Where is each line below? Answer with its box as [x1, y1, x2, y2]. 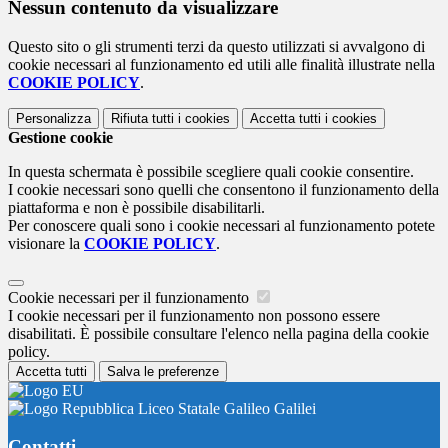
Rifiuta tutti [111, 110, 174, 126]
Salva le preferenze [107, 363, 219, 379]
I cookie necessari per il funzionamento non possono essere [8, 306, 380, 324]
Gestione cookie [8, 128, 113, 146]
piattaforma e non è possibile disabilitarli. [8, 198, 265, 216]
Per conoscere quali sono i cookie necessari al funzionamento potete [8, 216, 435, 234]
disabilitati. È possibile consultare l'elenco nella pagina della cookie [8, 324, 429, 342]
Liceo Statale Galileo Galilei [134, 399, 316, 417]
